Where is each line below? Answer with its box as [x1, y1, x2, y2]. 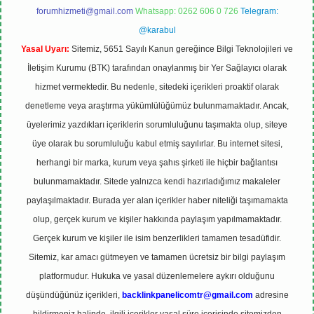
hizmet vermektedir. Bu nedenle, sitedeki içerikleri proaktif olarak [35, 82, 279, 92]
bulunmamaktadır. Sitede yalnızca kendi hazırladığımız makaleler [34, 177, 280, 186]
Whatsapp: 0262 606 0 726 [135, 6, 238, 16]
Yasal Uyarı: [21, 44, 69, 54]
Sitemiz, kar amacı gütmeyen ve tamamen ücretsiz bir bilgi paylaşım [29, 252, 285, 262]
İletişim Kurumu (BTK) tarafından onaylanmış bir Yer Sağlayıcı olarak [27, 63, 287, 73]
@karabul [138, 25, 176, 35]
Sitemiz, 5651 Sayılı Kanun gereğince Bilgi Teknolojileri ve [69, 44, 293, 54]
